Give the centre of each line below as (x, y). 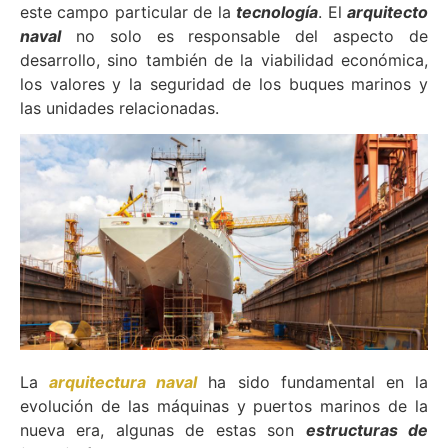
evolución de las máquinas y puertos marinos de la (224, 406)
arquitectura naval (123, 382)
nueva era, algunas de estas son (163, 430)
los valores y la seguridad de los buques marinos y (224, 83)
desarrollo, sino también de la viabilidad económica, (224, 59)
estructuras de (367, 430)
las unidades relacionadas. (119, 107)
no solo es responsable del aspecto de (244, 35)
